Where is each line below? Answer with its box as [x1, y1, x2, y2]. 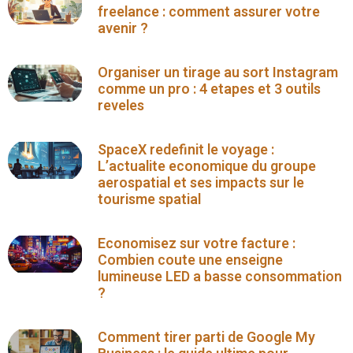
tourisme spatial [98, 188, 202, 210]
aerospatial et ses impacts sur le [98, 172, 305, 194]
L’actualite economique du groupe [98, 155, 317, 177]
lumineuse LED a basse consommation [98, 266, 343, 288]
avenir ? [98, 17, 149, 39]
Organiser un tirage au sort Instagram [98, 61, 339, 84]
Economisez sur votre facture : [98, 232, 296, 255]
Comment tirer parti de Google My [98, 326, 316, 348]
